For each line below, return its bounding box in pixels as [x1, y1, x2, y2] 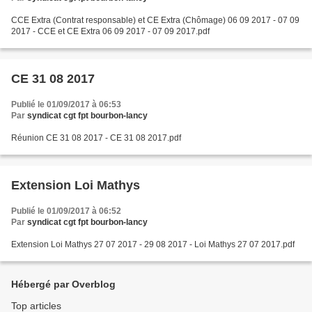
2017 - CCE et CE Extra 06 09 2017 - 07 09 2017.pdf [11, 26, 210, 36]
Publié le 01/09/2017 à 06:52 [11, 206, 121, 216]
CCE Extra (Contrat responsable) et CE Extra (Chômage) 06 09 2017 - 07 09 [11, 15, 278, 25]
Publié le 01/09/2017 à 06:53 [11, 100, 121, 109]
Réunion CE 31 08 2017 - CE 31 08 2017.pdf [11, 133, 181, 143]
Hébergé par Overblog [11, 279, 116, 290]
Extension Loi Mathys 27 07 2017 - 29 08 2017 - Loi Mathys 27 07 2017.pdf [237, 240, 295, 249]
